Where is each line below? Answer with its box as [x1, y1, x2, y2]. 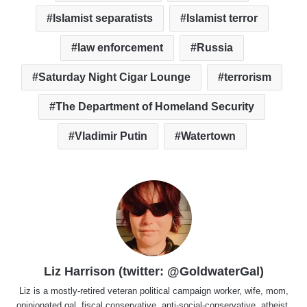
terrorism [224, 71, 271, 84]
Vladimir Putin [74, 130, 147, 143]
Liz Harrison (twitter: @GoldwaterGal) [43, 265, 264, 279]
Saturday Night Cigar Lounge [38, 71, 191, 84]
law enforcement [77, 42, 163, 54]
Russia [196, 42, 233, 54]
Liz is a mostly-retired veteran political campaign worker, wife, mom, [19, 286, 288, 297]
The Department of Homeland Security [56, 101, 254, 113]
